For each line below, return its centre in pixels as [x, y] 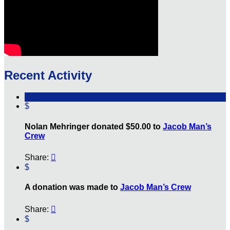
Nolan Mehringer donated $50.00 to [94, 126]
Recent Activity [48, 75]
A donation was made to [72, 187]
